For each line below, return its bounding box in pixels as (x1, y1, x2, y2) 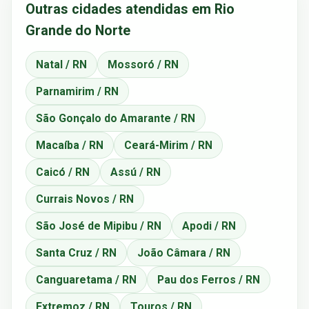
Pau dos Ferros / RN (157, 272, 260, 286)
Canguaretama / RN (36, 272, 137, 286)
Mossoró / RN (108, 57, 179, 71)
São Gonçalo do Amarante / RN (36, 111, 195, 125)
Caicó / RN (36, 165, 90, 179)
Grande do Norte (26, 22, 130, 39)
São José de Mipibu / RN (36, 219, 161, 232)
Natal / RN (36, 57, 87, 71)
